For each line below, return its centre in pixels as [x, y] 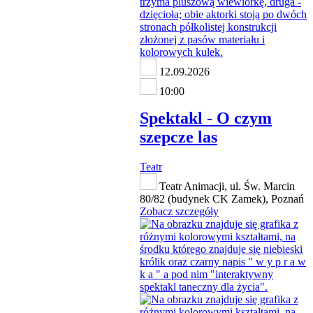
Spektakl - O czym [206, 118]
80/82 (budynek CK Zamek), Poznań [222, 198]
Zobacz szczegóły [179, 211]
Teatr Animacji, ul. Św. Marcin [226, 186]
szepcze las [179, 137]
